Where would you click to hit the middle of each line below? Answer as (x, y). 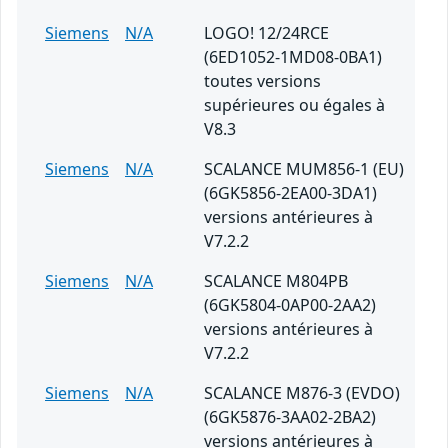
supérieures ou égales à (294, 105)
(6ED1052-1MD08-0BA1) (293, 57)
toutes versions (262, 81)
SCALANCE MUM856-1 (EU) (304, 169)
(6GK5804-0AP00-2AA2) (290, 305)
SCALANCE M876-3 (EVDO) (302, 393)
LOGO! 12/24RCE (266, 33)
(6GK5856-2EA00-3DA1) (290, 193)
